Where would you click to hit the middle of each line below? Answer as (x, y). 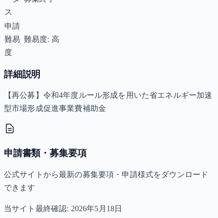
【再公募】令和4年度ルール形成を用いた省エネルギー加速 (108, 95)
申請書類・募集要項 (45, 153)
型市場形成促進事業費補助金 (55, 109)
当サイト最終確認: (37, 208)
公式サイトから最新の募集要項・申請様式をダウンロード (106, 174)
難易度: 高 (42, 39)
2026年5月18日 (97, 208)
